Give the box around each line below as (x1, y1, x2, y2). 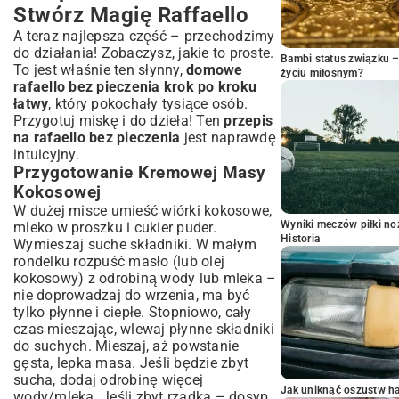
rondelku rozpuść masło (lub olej (13, 253, 224, 270)
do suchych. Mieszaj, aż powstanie (13, 338, 240, 354)
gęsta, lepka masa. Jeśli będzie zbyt (13, 354, 248, 371)
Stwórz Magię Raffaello (13, 3, 248, 28)
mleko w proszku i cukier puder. (13, 219, 216, 236)
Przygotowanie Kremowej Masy (13, 163, 266, 183)
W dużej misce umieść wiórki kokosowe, (13, 202, 273, 219)
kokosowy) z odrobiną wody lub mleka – (13, 270, 277, 287)
